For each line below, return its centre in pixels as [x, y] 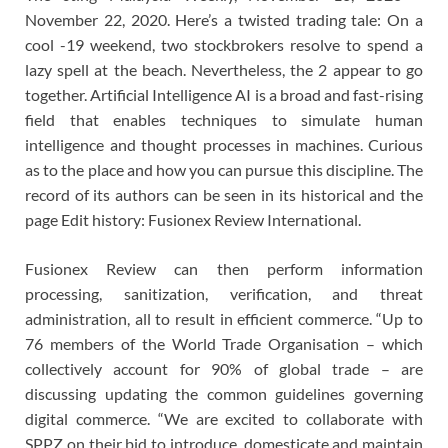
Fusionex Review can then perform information [224, 268]
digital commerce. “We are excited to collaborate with [224, 418]
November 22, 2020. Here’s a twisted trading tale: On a [224, 19]
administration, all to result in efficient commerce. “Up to [224, 318]
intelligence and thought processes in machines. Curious [224, 144]
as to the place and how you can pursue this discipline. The [224, 169]
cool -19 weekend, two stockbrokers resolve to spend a [224, 44]
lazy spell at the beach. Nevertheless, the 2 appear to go [224, 69]
